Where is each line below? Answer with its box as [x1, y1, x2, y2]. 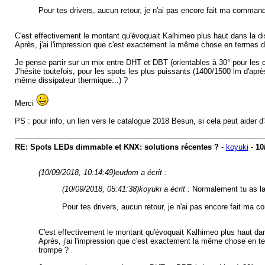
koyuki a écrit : [138, 185, 192, 193]
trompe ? [38, 245, 69, 254]
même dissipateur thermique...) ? [14, 76, 128, 85]
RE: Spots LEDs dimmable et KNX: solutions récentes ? [14, 143, 219, 151]
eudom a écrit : [115, 168, 167, 177]
